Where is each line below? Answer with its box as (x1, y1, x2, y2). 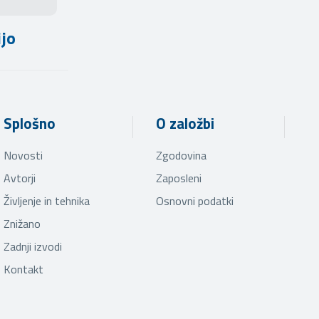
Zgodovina (155, 146, 206, 164)
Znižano (4, 214, 41, 232)
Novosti (4, 146, 43, 164)
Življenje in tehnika (4, 192, 90, 209)
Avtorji (4, 169, 36, 187)
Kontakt (4, 260, 44, 278)
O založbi (155, 112, 214, 135)
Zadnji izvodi (4, 237, 63, 255)
